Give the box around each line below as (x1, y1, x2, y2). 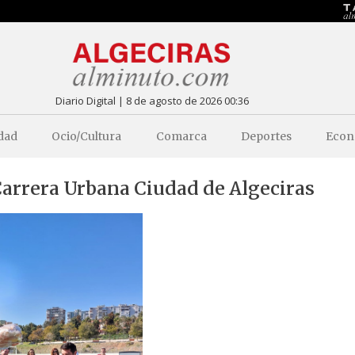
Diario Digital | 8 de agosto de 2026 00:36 (55, 93, 249, 108)
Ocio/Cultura (52, 128, 122, 143)
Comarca (155, 128, 207, 143)
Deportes (241, 128, 292, 143)
